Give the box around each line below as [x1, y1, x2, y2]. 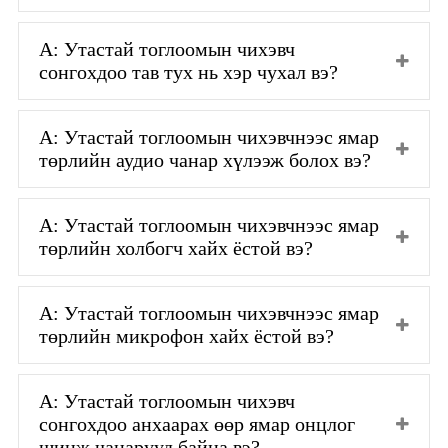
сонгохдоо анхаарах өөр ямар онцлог [39, 412, 355, 435]
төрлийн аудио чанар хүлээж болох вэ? [39, 148, 371, 171]
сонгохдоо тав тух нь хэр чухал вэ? [39, 60, 338, 83]
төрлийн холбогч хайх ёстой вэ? [39, 236, 313, 259]
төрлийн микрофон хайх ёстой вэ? [39, 324, 334, 347]
